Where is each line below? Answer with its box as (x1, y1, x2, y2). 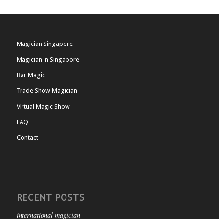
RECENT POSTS (16, 192, 85, 204)
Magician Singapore (16, 40, 73, 48)
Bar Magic (16, 71, 45, 79)
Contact (16, 134, 38, 142)
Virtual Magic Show (16, 103, 70, 110)
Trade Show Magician (16, 87, 77, 95)
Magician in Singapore (16, 56, 79, 64)
